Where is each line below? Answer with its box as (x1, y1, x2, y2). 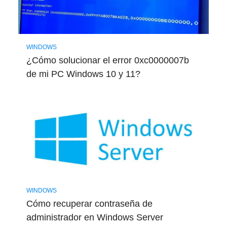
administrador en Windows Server (26, 212, 163, 222)
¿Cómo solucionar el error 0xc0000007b (26, 55, 189, 66)
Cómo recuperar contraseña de (26, 198, 153, 209)
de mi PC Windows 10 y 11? (26, 69, 140, 80)
